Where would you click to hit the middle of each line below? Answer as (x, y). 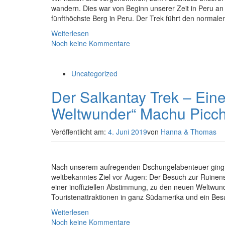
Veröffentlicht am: (80, 132)
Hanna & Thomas (189, 132)
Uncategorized (94, 73)
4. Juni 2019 (128, 132)
